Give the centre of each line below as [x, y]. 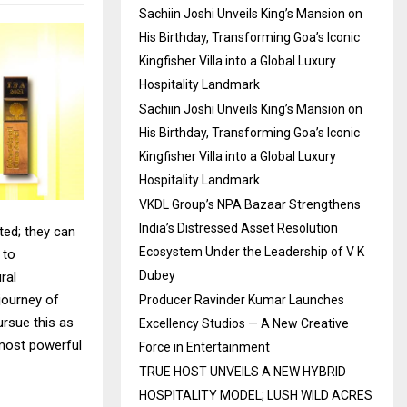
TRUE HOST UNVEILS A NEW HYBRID [243, 372]
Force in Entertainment [204, 347]
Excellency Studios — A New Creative [244, 323]
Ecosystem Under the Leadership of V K [252, 252]
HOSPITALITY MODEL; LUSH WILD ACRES [256, 395]
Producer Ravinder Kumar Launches [242, 300]
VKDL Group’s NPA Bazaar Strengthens [250, 204]
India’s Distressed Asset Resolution [238, 228]
